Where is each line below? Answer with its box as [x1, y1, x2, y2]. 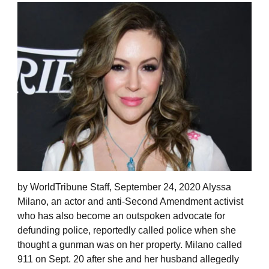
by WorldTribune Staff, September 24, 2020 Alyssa [17, 181, 231, 192]
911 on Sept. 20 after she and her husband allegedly [17, 253, 239, 264]
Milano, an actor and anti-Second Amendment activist [17, 196, 243, 207]
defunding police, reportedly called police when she [17, 225, 236, 235]
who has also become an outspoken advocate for [17, 210, 225, 221]
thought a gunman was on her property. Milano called [17, 239, 242, 250]
